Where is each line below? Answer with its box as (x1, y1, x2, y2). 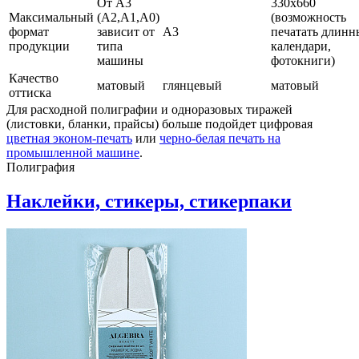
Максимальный (9, 10, 94, 25)
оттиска (9, 86, 51, 100)
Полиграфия (6, 160, 75, 175)
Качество (9, 71, 58, 86)
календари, (271, 39, 331, 54)
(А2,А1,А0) (97, 10, 159, 25)
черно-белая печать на (159, 131, 280, 146)
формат (9, 25, 49, 39)
